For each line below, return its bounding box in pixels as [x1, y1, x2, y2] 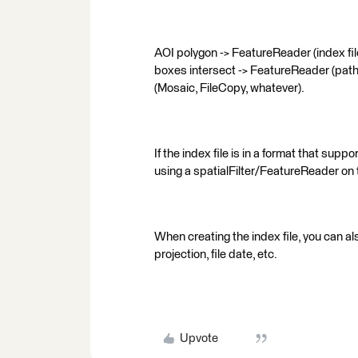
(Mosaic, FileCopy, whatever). [154, 82, 304, 94]
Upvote [179, 332, 218, 344]
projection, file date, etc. [154, 249, 277, 261]
